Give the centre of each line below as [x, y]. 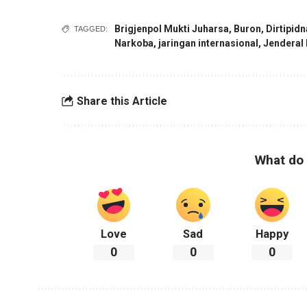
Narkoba [134, 44]
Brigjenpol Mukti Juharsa [172, 29]
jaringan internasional [209, 44]
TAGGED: [91, 29]
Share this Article [122, 101]
